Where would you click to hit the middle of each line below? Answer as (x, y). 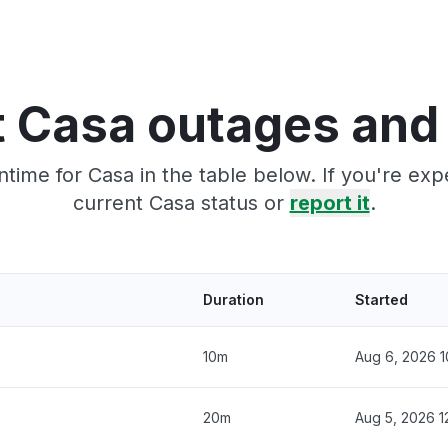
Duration (233, 299)
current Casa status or (181, 202)
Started (381, 299)
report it (329, 202)
